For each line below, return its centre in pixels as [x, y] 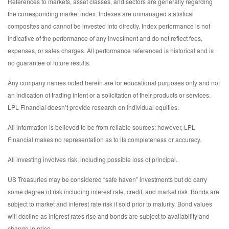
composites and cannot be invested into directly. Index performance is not [109, 26]
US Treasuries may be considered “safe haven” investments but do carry [107, 179]
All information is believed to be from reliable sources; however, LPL [101, 127]
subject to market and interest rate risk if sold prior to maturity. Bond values [110, 203]
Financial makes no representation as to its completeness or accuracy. [105, 139]
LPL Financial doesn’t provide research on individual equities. [93, 107]
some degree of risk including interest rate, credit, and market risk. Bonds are [113, 191]
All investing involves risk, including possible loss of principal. [93, 159]
